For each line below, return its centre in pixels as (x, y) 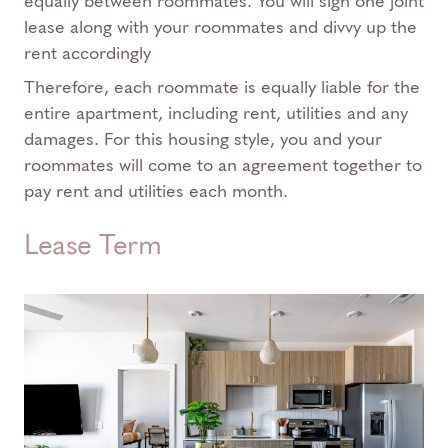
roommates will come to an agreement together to (223, 165)
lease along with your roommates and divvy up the (220, 27)
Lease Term (92, 244)
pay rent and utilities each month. (156, 191)
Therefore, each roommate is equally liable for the (222, 87)
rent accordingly (87, 53)
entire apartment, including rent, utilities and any (216, 113)
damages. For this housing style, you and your (203, 139)
